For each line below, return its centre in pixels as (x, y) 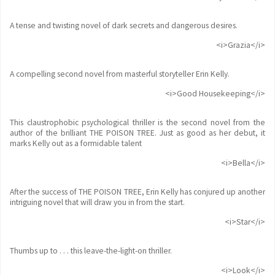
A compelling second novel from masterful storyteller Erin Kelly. (120, 74)
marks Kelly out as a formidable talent (76, 143)
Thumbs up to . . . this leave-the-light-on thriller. (91, 251)
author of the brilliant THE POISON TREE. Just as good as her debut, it (137, 133)
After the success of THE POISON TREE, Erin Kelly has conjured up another (137, 192)
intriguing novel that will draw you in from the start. (97, 202)
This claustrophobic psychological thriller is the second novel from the (137, 122)
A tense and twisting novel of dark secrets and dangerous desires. (124, 25)
